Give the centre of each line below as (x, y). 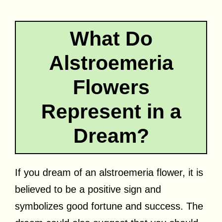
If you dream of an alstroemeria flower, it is (109, 172)
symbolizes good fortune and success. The (109, 206)
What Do (111, 38)
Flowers (111, 87)
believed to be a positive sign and (88, 189)
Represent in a (111, 111)
